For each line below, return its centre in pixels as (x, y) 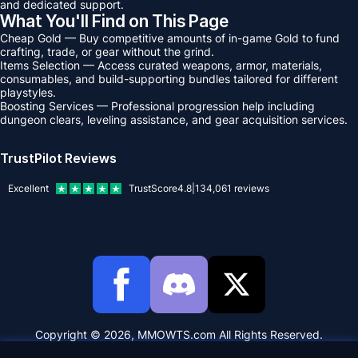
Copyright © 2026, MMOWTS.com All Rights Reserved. (179, 334)
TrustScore (153, 188)
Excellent (28, 188)
